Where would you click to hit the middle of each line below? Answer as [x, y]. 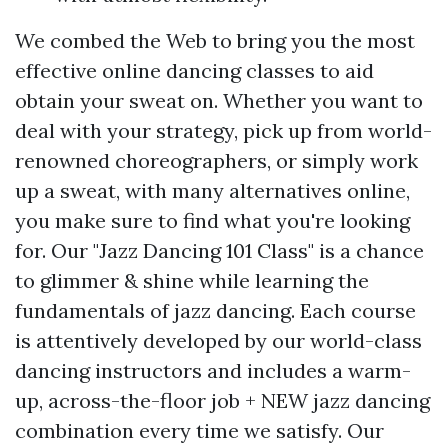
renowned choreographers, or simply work [216, 160]
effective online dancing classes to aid [194, 70]
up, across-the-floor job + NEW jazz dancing [222, 400]
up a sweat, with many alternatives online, [212, 190]
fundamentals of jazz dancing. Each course [215, 310]
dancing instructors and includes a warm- [213, 370]
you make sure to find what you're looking [212, 220]
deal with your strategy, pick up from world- [223, 130]
